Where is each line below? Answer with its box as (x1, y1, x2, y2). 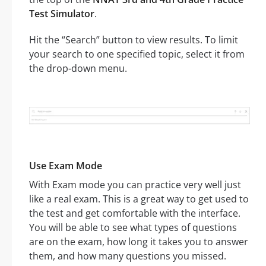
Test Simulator (29, 7, 94, 21)
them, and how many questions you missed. (29, 249, 226, 263)
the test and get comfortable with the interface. (29, 207, 240, 220)
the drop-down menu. (29, 62, 127, 75)
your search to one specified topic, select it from (29, 47, 245, 61)
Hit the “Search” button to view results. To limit (29, 33, 238, 47)
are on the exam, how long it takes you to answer (29, 235, 248, 249)
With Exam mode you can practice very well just (29, 178, 241, 192)
